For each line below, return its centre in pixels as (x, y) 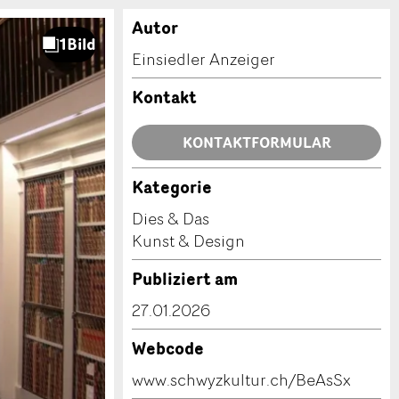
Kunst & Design (188, 240)
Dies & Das (171, 218)
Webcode (168, 348)
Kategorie (172, 187)
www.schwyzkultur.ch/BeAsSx (241, 379)
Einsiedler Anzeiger (204, 59)
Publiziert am (185, 279)
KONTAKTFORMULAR (256, 142)
